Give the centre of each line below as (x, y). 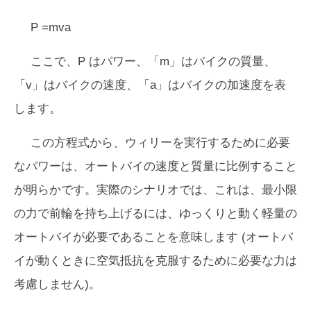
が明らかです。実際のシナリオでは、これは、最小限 (155, 190)
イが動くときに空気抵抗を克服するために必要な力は (155, 261)
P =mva (51, 28)
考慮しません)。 (57, 285)
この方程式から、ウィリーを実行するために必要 (160, 143)
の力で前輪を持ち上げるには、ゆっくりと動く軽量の (155, 214)
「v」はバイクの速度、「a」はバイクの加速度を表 (150, 85)
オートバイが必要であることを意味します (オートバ (153, 237)
